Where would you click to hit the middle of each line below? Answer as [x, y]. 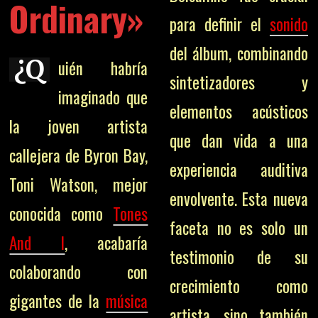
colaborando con [79, 272]
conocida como [61, 214]
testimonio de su [238, 257]
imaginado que [103, 97]
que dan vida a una [238, 141]
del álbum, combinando [238, 53]
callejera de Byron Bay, [79, 155]
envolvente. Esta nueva [238, 199]
